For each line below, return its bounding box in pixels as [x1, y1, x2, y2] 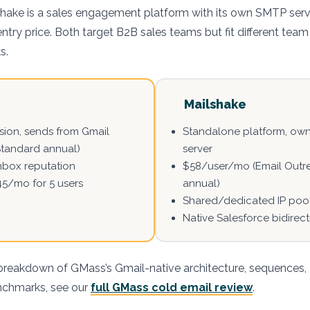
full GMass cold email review [91, 281, 253, 294]
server [183, 143, 212, 155]
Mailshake [184, 97, 246, 111]
